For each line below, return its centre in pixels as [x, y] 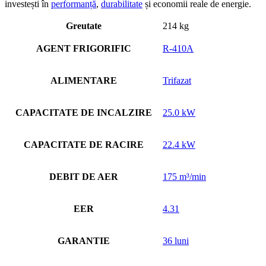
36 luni [176, 241]
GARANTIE [83, 241]
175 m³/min [184, 177]
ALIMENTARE [83, 81]
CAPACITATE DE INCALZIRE [83, 113]
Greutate [83, 26]
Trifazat [177, 81]
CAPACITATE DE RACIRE [83, 145]
